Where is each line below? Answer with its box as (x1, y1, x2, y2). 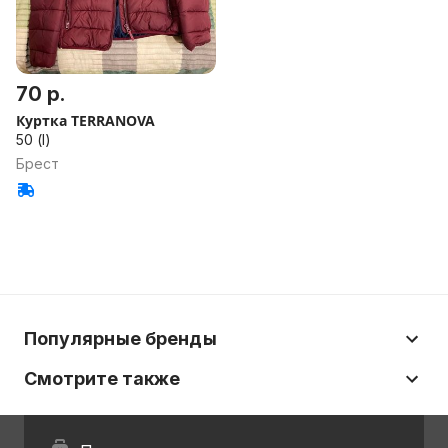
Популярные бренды (24, 328, 217, 349)
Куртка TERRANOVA (16, 111, 155, 130)
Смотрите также (24, 368, 180, 389)
